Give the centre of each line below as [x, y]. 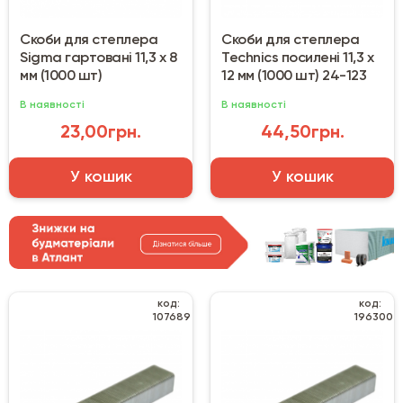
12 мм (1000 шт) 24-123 [294, 77]
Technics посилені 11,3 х [297, 59]
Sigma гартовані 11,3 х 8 [98, 59]
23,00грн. [101, 134]
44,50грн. [302, 134]
